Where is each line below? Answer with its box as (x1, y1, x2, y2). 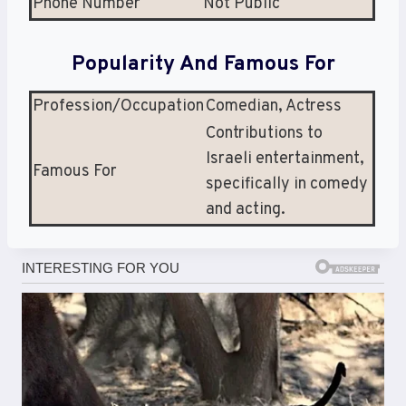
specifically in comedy (206, 174, 368, 196)
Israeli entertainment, (206, 149, 364, 170)
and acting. (206, 199, 285, 221)
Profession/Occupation (33, 96, 204, 118)
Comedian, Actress (206, 96, 342, 118)
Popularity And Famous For (71, 51, 335, 78)
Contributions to (206, 123, 323, 145)
